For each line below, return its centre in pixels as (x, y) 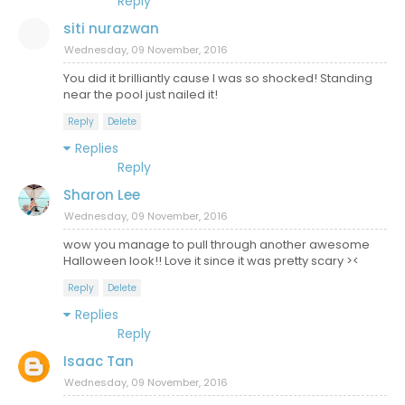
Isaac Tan (99, 361)
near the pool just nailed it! (141, 94)
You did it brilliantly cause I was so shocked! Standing (218, 78)
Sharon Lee (102, 195)
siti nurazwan (111, 28)
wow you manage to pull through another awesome (217, 245)
